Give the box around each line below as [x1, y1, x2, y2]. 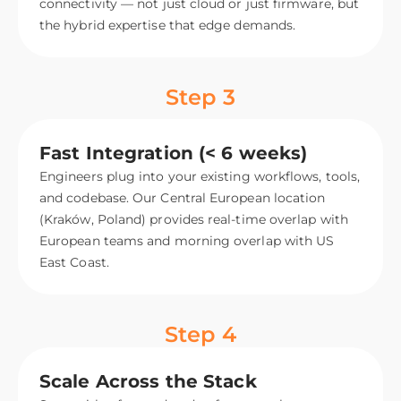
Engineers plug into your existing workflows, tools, [39, 168, 361, 185]
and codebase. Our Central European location [39, 190, 326, 207]
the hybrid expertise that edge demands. [39, 17, 296, 34]
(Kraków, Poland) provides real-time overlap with [39, 211, 348, 228]
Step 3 [166, 84, 235, 111]
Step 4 [165, 321, 236, 348]
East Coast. [39, 254, 109, 271]
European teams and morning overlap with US [39, 233, 335, 250]
